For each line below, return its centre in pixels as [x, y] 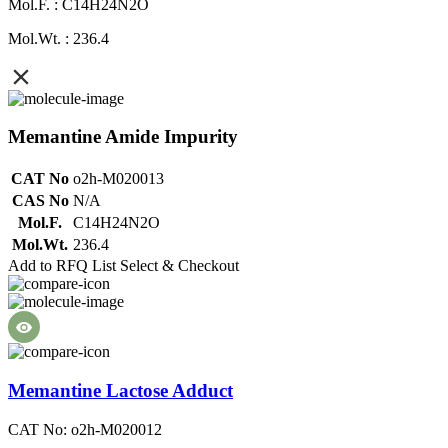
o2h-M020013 [118, 179]
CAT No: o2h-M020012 [85, 429]
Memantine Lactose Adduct [120, 390]
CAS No [40, 201]
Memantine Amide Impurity [123, 137]
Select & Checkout [179, 266]
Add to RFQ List [62, 266]
